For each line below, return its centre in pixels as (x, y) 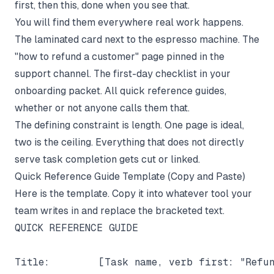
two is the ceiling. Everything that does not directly (129, 142)
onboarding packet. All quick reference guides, (120, 91)
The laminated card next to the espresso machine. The (137, 39)
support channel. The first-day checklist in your (123, 73)
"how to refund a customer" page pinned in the (120, 56)
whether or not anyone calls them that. (102, 108)
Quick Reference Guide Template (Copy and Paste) (130, 176)
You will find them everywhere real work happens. (129, 22)
